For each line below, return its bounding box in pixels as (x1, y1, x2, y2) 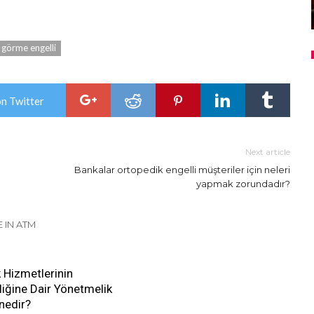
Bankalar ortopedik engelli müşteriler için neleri (74, 163, 290, 175)
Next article (245, 146, 290, 157)
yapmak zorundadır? (196, 177, 290, 189)
